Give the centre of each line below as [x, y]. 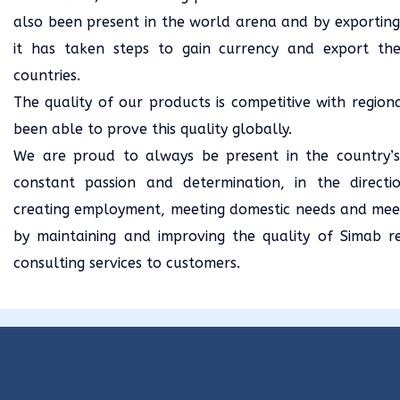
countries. [47, 75]
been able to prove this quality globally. [153, 129]
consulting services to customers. [127, 263]
